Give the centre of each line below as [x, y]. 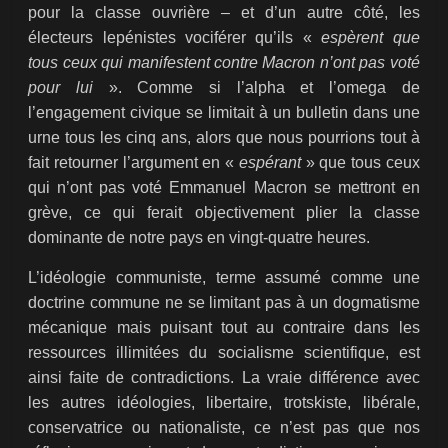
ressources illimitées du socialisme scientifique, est [224, 353]
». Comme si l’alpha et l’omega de [264, 88]
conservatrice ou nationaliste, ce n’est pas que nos [224, 428]
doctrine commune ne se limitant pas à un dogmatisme [224, 303]
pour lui [68, 88]
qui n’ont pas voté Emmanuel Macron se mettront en [224, 188]
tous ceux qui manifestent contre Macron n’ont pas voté [224, 63]
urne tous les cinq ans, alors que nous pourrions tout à [224, 138]
